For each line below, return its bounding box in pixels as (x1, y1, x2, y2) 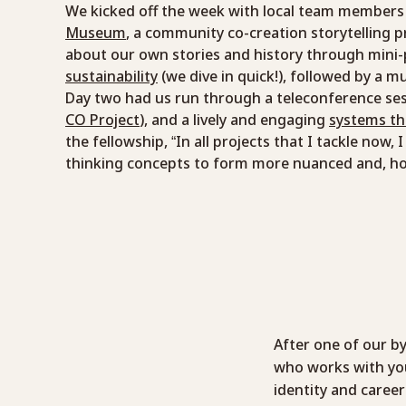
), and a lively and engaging (140, 110, 329, 130)
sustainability (65, 66, 158, 87)
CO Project (65, 110, 140, 130)
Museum (65, 23, 126, 43)
